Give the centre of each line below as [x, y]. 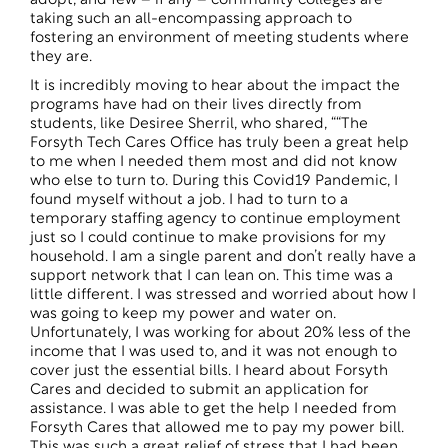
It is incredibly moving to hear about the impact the [215, 86]
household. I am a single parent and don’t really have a [223, 257]
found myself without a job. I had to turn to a [189, 200]
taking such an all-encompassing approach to [191, 19]
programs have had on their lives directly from [196, 105]
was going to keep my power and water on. [183, 314]
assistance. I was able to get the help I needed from [213, 409]
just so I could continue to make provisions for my [208, 238]
